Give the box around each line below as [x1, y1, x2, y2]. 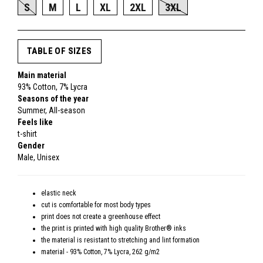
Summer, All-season [18, 106, 85, 115]
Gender [18, 141, 45, 150]
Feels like [18, 117, 53, 127]
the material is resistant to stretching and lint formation [41, 236, 200, 244]
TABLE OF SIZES [27, 46, 92, 56]
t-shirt [18, 129, 37, 139]
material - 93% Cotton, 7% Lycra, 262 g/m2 [41, 248, 160, 256]
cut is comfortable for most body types [41, 201, 151, 209]
